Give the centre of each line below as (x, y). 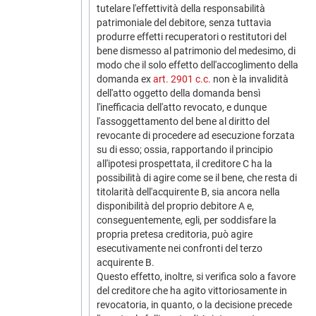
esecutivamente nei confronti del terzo (180, 248)
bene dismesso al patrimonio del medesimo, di (196, 51)
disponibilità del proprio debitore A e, (175, 206)
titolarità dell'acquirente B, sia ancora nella (188, 192)
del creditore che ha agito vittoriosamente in (192, 291)
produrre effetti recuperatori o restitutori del (192, 37)
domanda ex (125, 79)
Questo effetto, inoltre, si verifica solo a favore (196, 276)
